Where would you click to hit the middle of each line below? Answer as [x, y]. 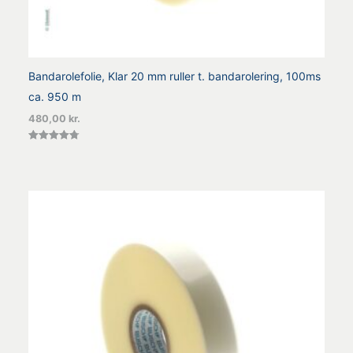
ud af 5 [41, 168]
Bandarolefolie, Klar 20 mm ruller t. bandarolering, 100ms [175, 76]
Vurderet [45, 149]
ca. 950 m [55, 97]
